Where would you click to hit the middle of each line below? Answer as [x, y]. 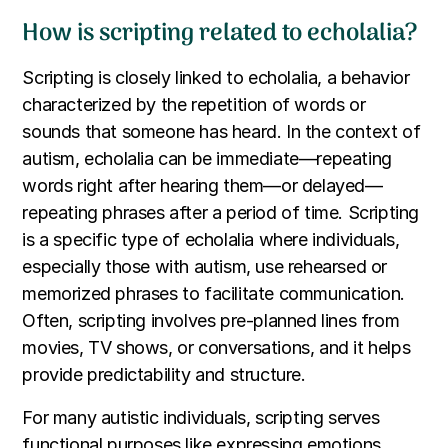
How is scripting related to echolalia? [220, 34]
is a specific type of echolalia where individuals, [211, 240]
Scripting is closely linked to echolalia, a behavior [216, 78]
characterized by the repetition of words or [194, 105]
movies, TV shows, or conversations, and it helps [216, 348]
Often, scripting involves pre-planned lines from [211, 321]
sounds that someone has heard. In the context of [221, 132]
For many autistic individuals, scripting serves [201, 418]
